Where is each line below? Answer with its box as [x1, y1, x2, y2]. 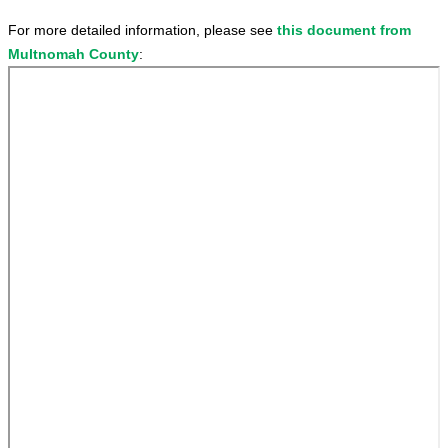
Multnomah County [8, 45, 139, 62]
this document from [277, 21, 411, 38]
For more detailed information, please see [8, 21, 277, 38]
